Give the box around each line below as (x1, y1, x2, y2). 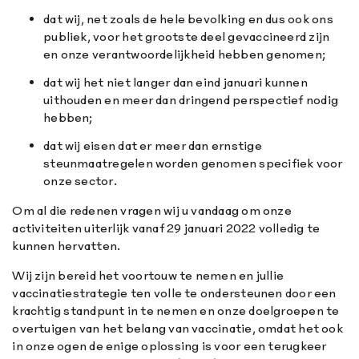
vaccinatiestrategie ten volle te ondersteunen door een (12, 285, 337, 301)
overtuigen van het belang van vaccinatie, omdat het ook (12, 321, 343, 337)
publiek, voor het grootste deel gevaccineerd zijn (43, 28, 330, 44)
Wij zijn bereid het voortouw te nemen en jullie (12, 268, 284, 284)
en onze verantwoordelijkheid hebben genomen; (43, 46, 326, 62)
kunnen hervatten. (12, 237, 121, 253)
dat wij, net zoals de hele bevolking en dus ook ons (43, 10, 333, 26)
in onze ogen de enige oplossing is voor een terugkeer (12, 338, 327, 354)
